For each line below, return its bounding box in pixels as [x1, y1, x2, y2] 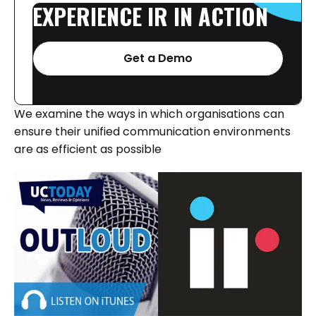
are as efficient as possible [14, 141, 162, 157]
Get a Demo [123, 50, 193, 66]
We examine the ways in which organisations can [14, 106, 284, 122]
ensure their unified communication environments [14, 123, 291, 140]
